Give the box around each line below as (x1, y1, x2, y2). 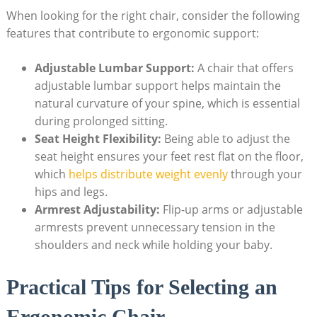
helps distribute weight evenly (68, 166, 228, 183)
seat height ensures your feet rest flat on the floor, (34, 149, 304, 165)
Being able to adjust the (161, 131, 290, 147)
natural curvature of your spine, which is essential (34, 96, 300, 112)
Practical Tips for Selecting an (6, 275, 277, 299)
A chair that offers (194, 60, 294, 76)
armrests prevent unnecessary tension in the (34, 219, 275, 236)
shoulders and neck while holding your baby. (34, 237, 272, 253)
